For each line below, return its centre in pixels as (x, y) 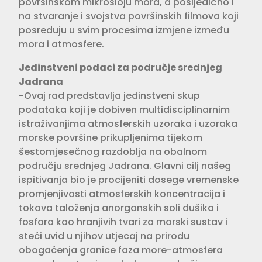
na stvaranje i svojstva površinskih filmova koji (129, 16)
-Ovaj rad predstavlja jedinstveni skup (109, 95)
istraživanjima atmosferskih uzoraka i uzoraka (128, 123)
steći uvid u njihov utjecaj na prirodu (104, 236)
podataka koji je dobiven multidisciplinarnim (124, 109)
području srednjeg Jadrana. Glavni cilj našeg (125, 166)
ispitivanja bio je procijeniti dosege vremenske (129, 180)
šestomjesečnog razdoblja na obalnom (113, 151)
